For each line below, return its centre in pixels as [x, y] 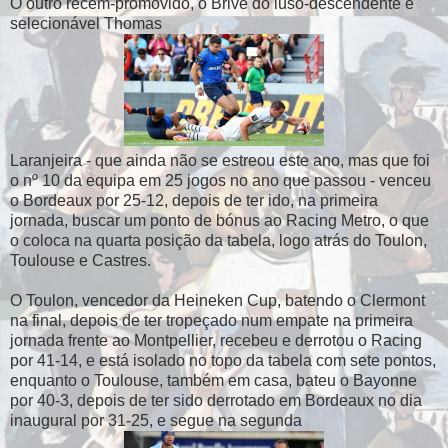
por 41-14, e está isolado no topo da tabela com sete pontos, [223, 360]
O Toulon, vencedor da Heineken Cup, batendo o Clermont [217, 300]
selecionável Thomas [86, 23]
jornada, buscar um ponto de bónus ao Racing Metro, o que [219, 220]
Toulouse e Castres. [80, 260]
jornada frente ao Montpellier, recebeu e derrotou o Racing [216, 340]
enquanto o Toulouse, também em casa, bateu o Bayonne [213, 380]
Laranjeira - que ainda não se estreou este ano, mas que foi [220, 160]
